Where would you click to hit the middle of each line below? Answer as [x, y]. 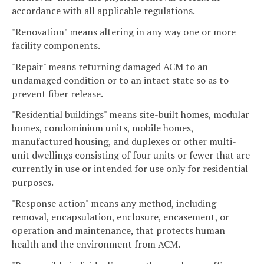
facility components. [56, 45]
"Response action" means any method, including [114, 204]
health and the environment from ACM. [96, 244]
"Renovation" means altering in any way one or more [124, 32]
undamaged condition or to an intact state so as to [120, 80]
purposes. [33, 182]
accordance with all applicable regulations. [103, 11]
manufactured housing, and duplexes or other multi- [124, 142]
